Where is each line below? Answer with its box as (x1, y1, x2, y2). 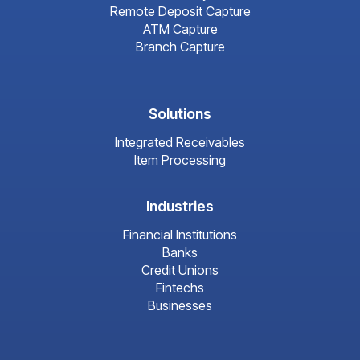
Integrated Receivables (115, 134, 245, 151)
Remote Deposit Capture (109, 3, 251, 20)
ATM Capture (142, 21, 218, 38)
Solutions (149, 105, 211, 123)
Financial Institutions (123, 227, 237, 243)
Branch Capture (135, 39, 225, 55)
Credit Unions (141, 262, 219, 279)
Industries (146, 198, 214, 215)
